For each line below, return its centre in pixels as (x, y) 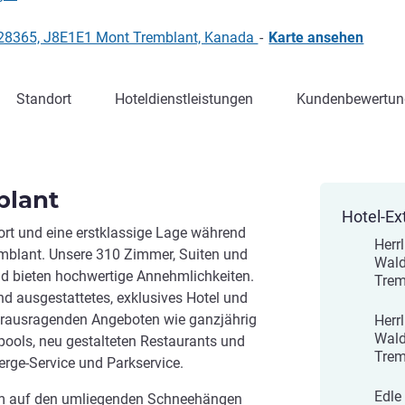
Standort (44, 99)
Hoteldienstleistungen (184, 99)
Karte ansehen (316, 38)
